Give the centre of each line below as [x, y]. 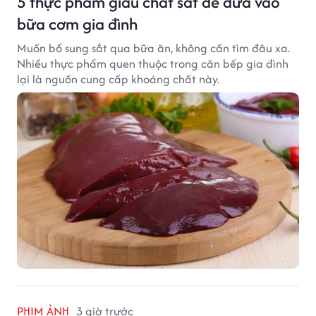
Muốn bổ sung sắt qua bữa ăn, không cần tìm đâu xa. [153, 48]
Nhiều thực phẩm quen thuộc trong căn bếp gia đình [153, 63]
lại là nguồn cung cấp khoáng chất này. [118, 79]
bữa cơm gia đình [77, 23]
